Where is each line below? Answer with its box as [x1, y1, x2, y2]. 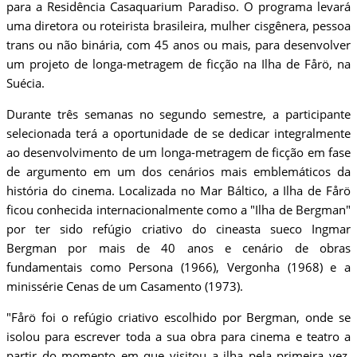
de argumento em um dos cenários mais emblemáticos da [6, 163, 351, 180]
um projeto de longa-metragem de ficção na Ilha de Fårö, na [6, 56, 351, 73]
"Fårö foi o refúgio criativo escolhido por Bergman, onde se [6, 309, 351, 326]
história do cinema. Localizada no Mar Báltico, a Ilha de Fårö [6, 182, 351, 199]
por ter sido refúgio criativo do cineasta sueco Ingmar [6, 221, 351, 237]
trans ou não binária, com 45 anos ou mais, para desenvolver [6, 37, 351, 53]
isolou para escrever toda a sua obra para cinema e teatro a [6, 328, 351, 345]
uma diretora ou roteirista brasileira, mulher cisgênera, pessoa [6, 18, 351, 34]
